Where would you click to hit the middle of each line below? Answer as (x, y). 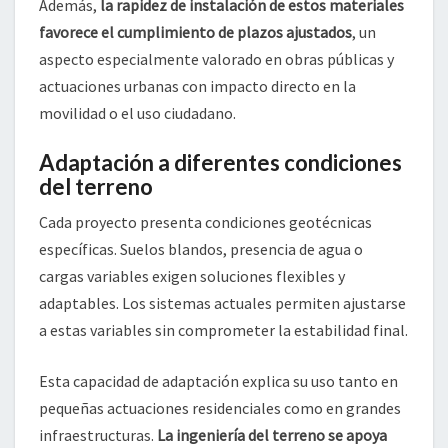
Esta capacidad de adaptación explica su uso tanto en (218, 381)
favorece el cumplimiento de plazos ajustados (195, 32)
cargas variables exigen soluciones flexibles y (192, 276)
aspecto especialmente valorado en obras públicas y (216, 59)
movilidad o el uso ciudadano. (137, 113)
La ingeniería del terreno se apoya (272, 435)
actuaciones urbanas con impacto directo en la (197, 86)
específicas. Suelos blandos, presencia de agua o (201, 249)
